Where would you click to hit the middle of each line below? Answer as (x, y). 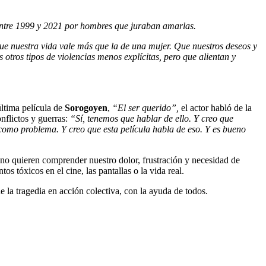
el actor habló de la (216, 107)
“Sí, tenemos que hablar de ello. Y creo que (152, 118)
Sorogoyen (86, 107)
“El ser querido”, (147, 107)
